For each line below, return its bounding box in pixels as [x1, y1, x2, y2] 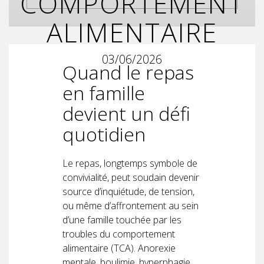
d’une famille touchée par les [62, 213, 181, 226]
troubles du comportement [62, 227, 175, 240]
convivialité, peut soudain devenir [62, 170, 199, 184]
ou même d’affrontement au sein [62, 199, 199, 212]
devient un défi [62, 100, 190, 126]
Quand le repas [62, 59, 194, 85]
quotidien [62, 121, 146, 147]
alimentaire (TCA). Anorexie [62, 241, 176, 255]
